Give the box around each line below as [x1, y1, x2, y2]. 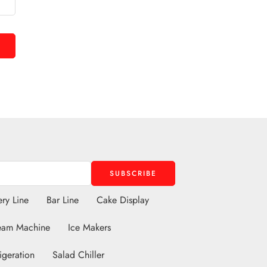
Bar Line [46, 193, 79, 207]
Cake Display [97, 193, 149, 207]
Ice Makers [68, 220, 111, 234]
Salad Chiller [52, 247, 104, 262]
